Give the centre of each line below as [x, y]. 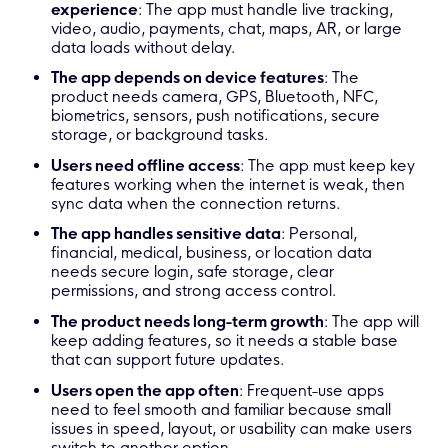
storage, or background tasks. [160, 135]
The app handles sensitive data [166, 234]
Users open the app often [145, 390]
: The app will [372, 321]
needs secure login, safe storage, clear [193, 272]
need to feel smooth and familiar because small [221, 409]
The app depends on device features [188, 78]
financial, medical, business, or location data [212, 253]
